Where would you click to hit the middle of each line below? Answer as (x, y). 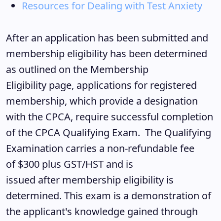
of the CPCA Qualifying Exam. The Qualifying (109, 132)
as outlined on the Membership (77, 69)
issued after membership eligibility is (90, 180)
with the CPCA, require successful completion (110, 117)
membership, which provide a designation (102, 101)
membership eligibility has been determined (107, 54)
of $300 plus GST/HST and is (70, 164)
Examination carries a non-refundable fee (100, 148)
